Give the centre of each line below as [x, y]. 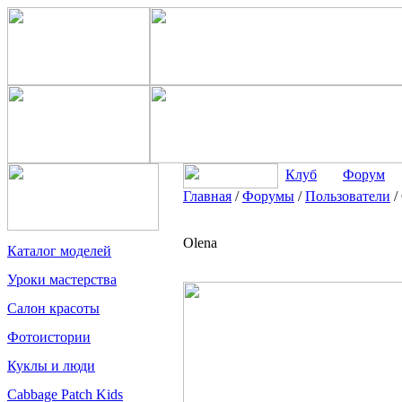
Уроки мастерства [62, 280]
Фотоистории [49, 337]
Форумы [268, 196]
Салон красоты [53, 308]
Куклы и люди [51, 366]
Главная [207, 196]
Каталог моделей [59, 251]
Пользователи [348, 196]
